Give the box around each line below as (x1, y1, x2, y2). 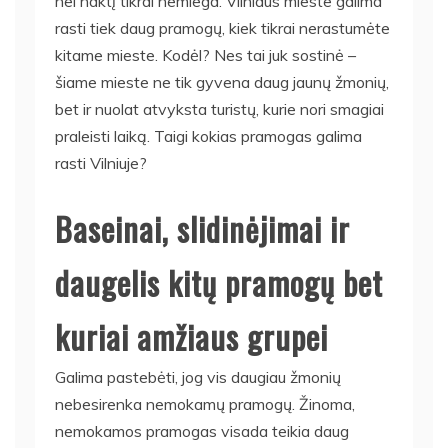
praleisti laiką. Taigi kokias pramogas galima (55, 125, 362, 146)
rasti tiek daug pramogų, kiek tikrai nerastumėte (55, 17, 390, 38)
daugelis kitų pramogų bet (55, 258, 383, 306)
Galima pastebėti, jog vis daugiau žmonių (55, 366, 341, 387)
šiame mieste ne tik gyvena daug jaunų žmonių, (55, 71, 389, 92)
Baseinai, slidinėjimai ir (55, 204, 350, 252)
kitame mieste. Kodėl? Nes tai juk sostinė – (55, 44, 356, 65)
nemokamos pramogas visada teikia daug (55, 420, 349, 441)
